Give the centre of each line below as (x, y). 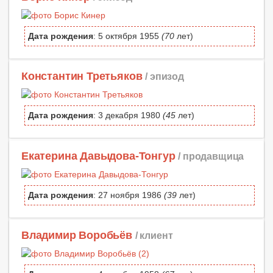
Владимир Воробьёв (77, 235)
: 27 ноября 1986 (129, 195)
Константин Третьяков (82, 76)
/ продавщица (211, 156)
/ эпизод (165, 76)
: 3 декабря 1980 (128, 115)
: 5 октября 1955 (127, 36)
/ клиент (154, 235)
